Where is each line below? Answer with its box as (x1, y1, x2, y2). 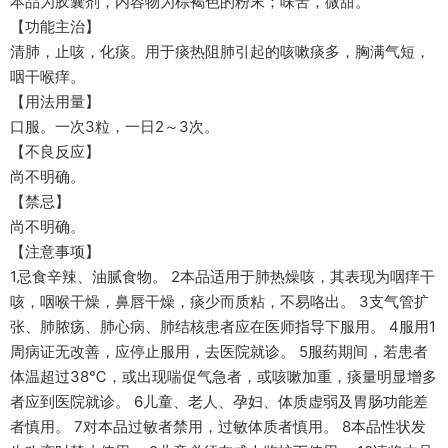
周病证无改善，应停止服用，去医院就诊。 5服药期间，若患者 (10, 342, 428, 361)
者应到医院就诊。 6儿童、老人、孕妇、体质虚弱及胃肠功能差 (10, 392, 428, 411)
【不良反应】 (10, 142, 100, 161)
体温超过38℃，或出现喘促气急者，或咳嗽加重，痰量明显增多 (10, 367, 437, 386)
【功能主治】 (10, 17, 100, 36)
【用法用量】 (10, 92, 100, 111)
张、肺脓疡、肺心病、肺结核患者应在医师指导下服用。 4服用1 (10, 317, 436, 336)
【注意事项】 (10, 242, 100, 261)
